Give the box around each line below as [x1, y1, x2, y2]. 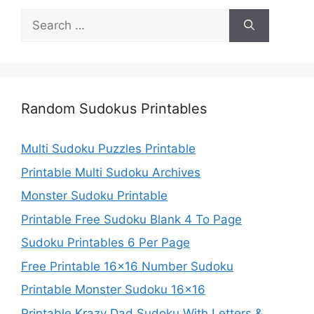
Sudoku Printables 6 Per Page [21, 235, 190, 250]
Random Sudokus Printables [21, 100, 207, 118]
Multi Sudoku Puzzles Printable [21, 142, 196, 156]
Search [20, 10, 60, 25]
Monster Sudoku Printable [21, 189, 168, 203]
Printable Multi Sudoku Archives [21, 165, 200, 179]
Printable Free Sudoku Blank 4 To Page [21, 212, 242, 226]
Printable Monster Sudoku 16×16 [21, 282, 205, 297]
